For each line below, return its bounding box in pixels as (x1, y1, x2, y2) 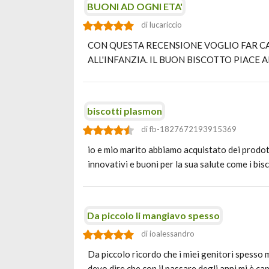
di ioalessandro (141, 229, 195, 238)
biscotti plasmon (87, 105, 162, 116)
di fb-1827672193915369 (141, 124, 237, 134)
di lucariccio (141, 20, 182, 29)
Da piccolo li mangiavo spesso (87, 210, 220, 221)
